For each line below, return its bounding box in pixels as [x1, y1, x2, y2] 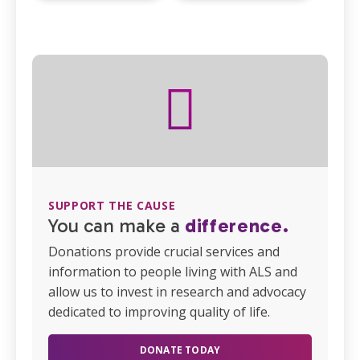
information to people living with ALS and [48, 262, 297, 280]
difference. [185, 213, 289, 237]
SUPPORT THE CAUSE [48, 197, 176, 213]
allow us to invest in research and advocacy [48, 282, 306, 301]
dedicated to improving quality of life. [48, 302, 270, 321]
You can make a [48, 213, 185, 237]
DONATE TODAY [139, 342, 221, 357]
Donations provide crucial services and [48, 242, 280, 260]
